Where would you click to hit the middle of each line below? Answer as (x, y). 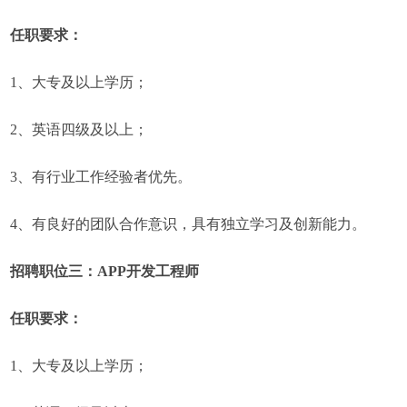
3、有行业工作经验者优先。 (101, 177)
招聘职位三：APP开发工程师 (105, 271)
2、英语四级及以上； (79, 129)
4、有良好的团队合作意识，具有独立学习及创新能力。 (189, 224)
